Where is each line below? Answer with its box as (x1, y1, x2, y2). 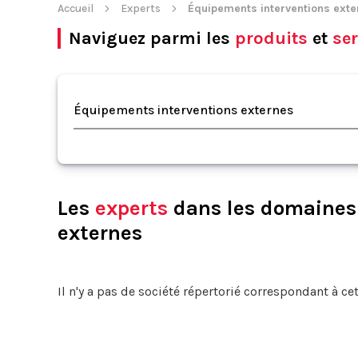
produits (235, 28, 308, 49)
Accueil (58, 2, 93, 15)
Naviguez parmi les (69, 28, 235, 49)
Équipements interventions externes (74, 102, 293, 117)
